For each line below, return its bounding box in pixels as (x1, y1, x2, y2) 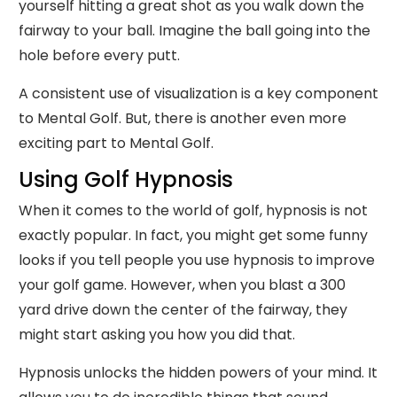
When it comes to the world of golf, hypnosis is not (19, 200, 368, 221)
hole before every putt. (19, 45, 180, 66)
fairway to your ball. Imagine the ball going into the (19, 20, 370, 41)
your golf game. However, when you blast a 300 (19, 275, 346, 295)
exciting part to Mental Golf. (19, 133, 214, 153)
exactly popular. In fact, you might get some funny (19, 225, 368, 245)
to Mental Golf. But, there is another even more (19, 108, 346, 128)
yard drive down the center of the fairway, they (19, 300, 347, 320)
